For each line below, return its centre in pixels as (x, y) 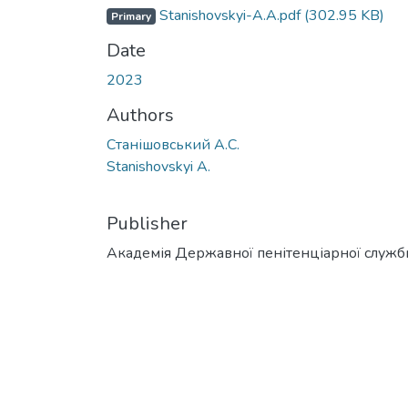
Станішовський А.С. (173, 144)
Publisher (147, 223)
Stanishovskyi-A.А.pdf (229, 15)
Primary (131, 16)
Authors (140, 115)
